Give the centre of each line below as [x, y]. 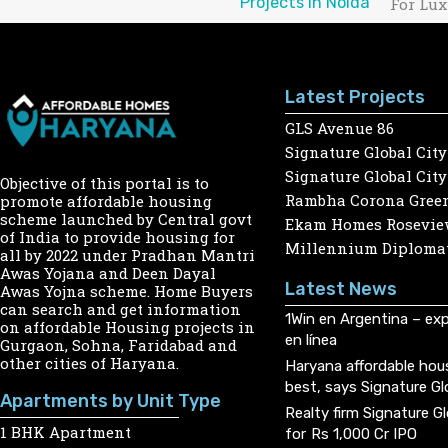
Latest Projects [355, 96]
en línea [311, 339]
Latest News [341, 288]
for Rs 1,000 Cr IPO [351, 433]
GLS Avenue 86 [339, 127]
